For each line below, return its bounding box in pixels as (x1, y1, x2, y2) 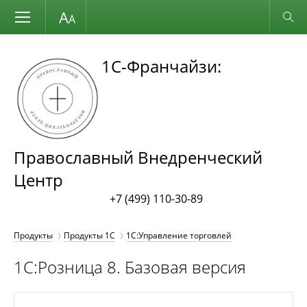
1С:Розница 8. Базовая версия (14, 256, 246, 278)
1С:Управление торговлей (126, 230, 232, 241)
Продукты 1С (64, 230, 115, 241)
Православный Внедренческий (14, 146, 262, 169)
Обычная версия (204, 9, 293, 25)
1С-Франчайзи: (101, 55, 221, 77)
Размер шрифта (14, 8, 101, 23)
